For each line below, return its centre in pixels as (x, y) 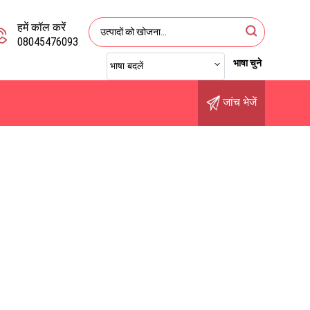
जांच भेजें (238, 102)
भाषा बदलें (127, 66)
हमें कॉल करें (42, 27)
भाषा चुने (247, 63)
